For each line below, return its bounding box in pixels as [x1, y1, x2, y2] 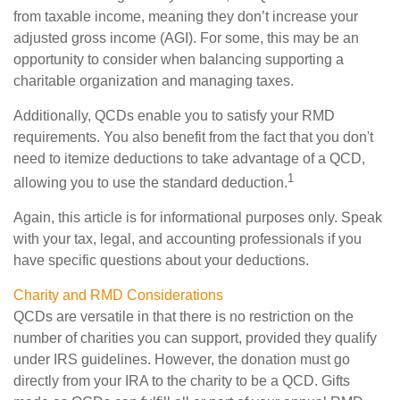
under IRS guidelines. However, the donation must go [13, 352, 350, 368]
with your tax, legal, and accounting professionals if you [13, 231, 362, 247]
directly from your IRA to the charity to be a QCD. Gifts [13, 373, 350, 389]
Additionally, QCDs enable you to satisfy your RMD [13, 107, 335, 123]
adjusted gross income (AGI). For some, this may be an [13, 29, 359, 46]
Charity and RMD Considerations [13, 287, 223, 304]
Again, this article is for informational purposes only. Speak [13, 210, 382, 226]
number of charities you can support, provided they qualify [13, 330, 377, 346]
